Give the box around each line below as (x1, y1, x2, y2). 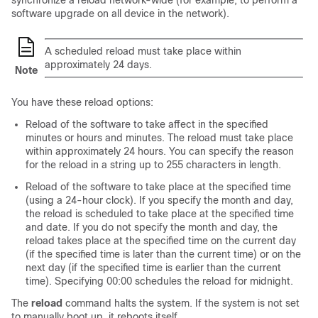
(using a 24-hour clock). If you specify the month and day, (26, 194, 293, 207)
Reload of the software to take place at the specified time (26, 181, 291, 193)
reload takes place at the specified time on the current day (26, 235, 296, 247)
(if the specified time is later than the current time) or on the (26, 248, 301, 261)
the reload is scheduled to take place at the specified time (26, 208, 294, 220)
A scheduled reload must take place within (45, 45, 241, 57)
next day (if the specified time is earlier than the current (26, 262, 281, 274)
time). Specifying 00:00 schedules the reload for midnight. (26, 275, 293, 287)
